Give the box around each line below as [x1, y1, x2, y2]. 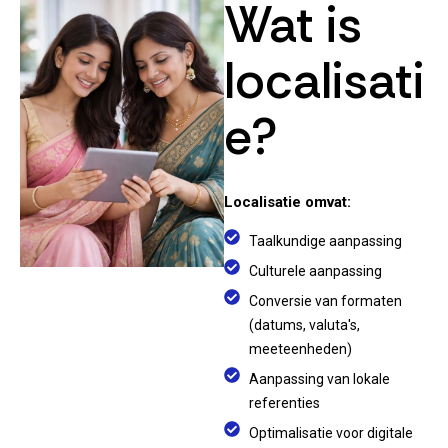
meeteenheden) [249, 341, 352, 358]
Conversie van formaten [249, 293, 402, 310]
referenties [249, 395, 320, 412]
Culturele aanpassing [249, 263, 382, 280]
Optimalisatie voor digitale [249, 425, 413, 442]
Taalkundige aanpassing [249, 233, 402, 250]
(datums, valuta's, [249, 317, 360, 334]
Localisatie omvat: [224, 193, 351, 212]
